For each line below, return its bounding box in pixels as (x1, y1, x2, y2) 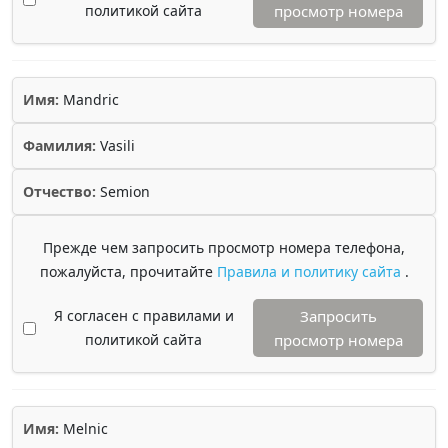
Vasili (96, 136, 135, 155)
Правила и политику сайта (216, 262, 405, 281)
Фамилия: (23, 136, 96, 155)
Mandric (59, 90, 119, 109)
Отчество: (23, 182, 96, 201)
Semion (96, 182, 150, 201)
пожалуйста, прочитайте (39, 262, 217, 281)
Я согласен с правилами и (53, 306, 234, 325)
